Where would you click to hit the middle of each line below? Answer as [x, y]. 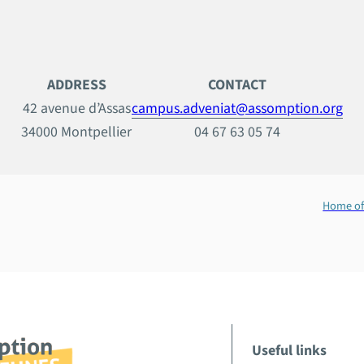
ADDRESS [76, 84]
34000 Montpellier [76, 132]
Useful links [289, 350]
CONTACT [237, 84]
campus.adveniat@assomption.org [237, 108]
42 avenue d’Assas [76, 108]
